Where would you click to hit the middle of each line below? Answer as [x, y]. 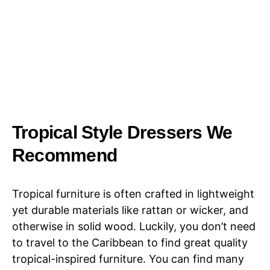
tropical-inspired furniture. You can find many [128, 259]
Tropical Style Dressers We [122, 132]
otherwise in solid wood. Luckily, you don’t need [134, 227]
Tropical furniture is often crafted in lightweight [133, 194]
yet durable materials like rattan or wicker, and [130, 210]
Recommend [65, 155]
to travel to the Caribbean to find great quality [130, 243]
